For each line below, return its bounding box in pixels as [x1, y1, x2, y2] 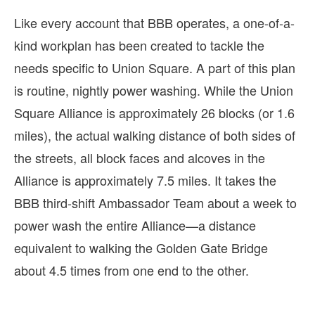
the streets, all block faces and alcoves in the [14, 148, 265, 167]
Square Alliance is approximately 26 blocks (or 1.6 [14, 103, 295, 122]
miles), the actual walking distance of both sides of [14, 125, 295, 144]
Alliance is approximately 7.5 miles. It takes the [14, 170, 276, 189]
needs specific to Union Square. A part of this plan [14, 58, 295, 77]
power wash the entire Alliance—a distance [14, 215, 256, 234]
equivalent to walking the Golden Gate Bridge [14, 238, 268, 257]
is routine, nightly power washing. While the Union [14, 80, 293, 99]
